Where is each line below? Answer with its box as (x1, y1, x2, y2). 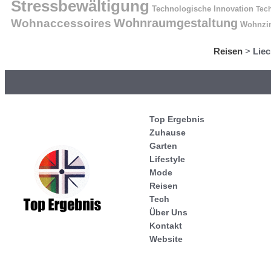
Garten (149, 140, 177, 151)
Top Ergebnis (149, 114, 204, 124)
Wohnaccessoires (11, 16, 111, 30)
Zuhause (149, 127, 186, 137)
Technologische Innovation (152, 4, 253, 13)
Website (149, 233, 183, 244)
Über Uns (149, 207, 188, 217)
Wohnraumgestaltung (114, 16, 238, 30)
